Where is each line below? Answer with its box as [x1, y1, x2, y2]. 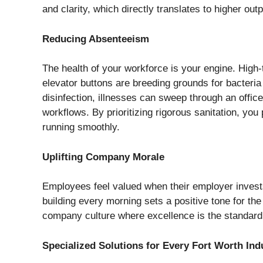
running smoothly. [42, 122, 120, 133]
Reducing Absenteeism [42, 33, 149, 45]
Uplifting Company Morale [42, 151, 164, 163]
